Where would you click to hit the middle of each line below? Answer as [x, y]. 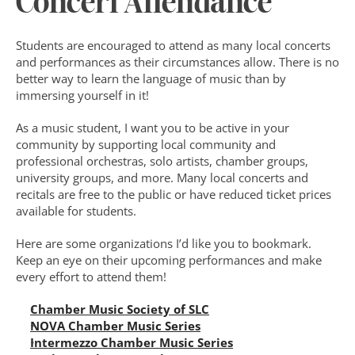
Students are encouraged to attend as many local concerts [173, 45]
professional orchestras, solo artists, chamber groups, [162, 161]
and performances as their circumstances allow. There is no [177, 62]
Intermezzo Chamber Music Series [132, 342]
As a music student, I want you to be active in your [153, 128]
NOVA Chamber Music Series [115, 326]
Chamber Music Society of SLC [120, 309]
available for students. [76, 211]
